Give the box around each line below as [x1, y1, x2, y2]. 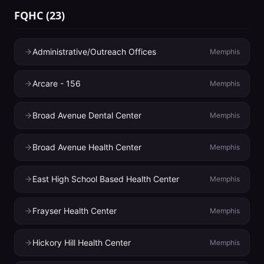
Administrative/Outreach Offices [32, 47, 156, 57]
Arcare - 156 [32, 78, 81, 88]
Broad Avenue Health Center [32, 142, 141, 152]
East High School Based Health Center [32, 174, 179, 184]
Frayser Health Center [32, 206, 117, 216]
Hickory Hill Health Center [32, 237, 131, 247]
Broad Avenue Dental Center [32, 110, 141, 120]
